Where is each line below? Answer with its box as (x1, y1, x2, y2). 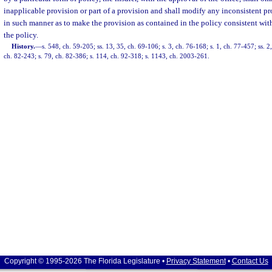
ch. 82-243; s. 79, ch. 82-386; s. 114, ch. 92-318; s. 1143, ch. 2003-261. (4, 52, 209, 59)
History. (12, 42, 36, 50)
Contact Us (231, 257, 268, 265)
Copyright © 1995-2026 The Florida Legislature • (4, 257, 166, 265)
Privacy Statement (166, 257, 226, 265)
